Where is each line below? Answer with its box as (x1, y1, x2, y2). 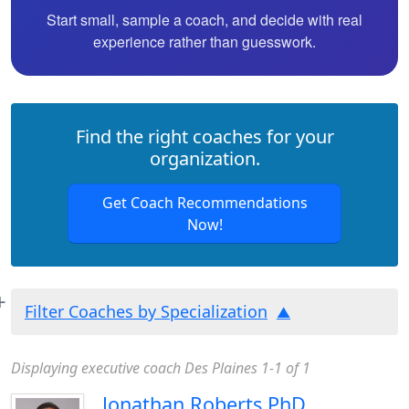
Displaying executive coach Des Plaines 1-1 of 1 (11, 358, 310, 378)
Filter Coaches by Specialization (25, 300, 267, 322)
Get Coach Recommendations (101, 193, 308, 213)
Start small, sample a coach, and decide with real (47, 9, 362, 30)
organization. (149, 146, 260, 171)
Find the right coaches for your (75, 124, 334, 149)
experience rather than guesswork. (93, 31, 316, 52)
